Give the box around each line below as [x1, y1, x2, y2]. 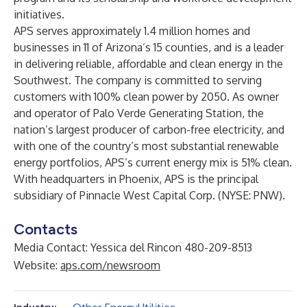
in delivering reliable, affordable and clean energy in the [14, 57, 283, 71]
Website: [14, 258, 60, 272]
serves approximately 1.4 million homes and [34, 24, 250, 38]
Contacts [14, 220, 77, 238]
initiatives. [14, 8, 64, 21]
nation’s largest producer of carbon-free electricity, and [14, 123, 284, 136]
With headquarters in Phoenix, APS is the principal [14, 172, 258, 186]
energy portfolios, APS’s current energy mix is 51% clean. [14, 156, 292, 169]
